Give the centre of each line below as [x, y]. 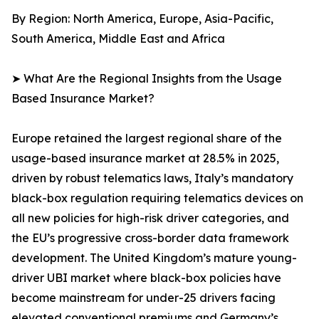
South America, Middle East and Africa [118, 39]
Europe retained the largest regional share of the [147, 138]
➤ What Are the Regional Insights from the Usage [147, 79]
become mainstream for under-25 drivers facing [143, 298]
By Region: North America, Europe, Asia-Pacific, [142, 19]
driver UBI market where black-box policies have [146, 278]
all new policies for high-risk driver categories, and [150, 218]
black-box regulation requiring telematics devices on [157, 198]
